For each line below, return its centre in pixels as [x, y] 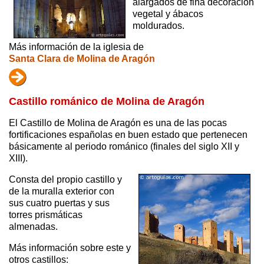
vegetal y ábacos [168, 14]
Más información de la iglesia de [76, 47]
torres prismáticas [46, 215]
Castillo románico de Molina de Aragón [107, 102]
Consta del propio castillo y [65, 180]
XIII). [18, 159]
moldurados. [159, 26]
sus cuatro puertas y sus [59, 203]
